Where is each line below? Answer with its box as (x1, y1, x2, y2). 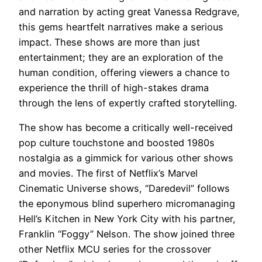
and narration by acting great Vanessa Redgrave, (19, 5, 240, 18)
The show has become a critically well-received (19, 122, 233, 134)
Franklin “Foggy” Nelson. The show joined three (19, 228, 235, 240)
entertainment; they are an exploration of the (19, 51, 223, 63)
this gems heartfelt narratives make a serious (19, 20, 223, 33)
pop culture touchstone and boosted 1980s (19, 137, 215, 149)
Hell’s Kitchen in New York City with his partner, (19, 213, 236, 225)
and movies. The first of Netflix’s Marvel (19, 167, 198, 180)
